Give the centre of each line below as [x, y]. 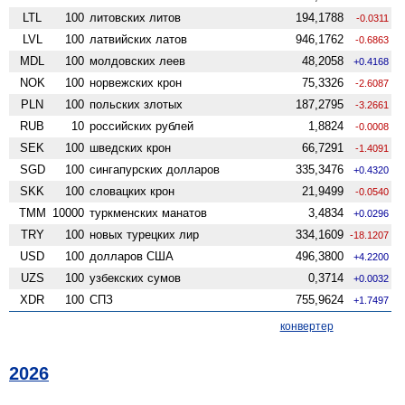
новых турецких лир [145, 234]
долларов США [132, 256]
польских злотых [137, 104]
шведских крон [131, 147]
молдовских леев [138, 61]
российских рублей [142, 126]
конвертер [306, 326]
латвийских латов [139, 39]
